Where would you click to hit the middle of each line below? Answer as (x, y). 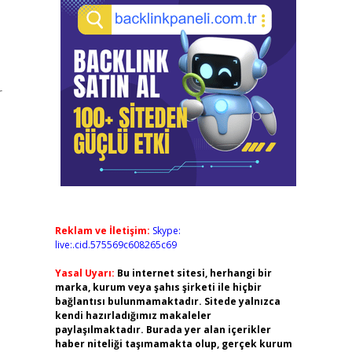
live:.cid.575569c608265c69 (115, 245)
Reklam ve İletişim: (102, 231)
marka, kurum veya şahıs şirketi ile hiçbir (158, 287)
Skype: (166, 231)
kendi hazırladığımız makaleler (133, 315)
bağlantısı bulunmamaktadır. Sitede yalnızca (167, 301)
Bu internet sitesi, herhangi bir (194, 273)
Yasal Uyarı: (84, 273)
